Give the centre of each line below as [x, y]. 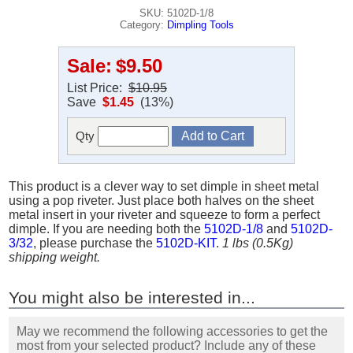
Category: [143, 25]
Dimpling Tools [200, 25]
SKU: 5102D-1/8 [176, 13]
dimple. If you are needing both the [107, 229]
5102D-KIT [186, 243]
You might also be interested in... [132, 297]
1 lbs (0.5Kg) [258, 243]
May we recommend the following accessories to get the [173, 331]
